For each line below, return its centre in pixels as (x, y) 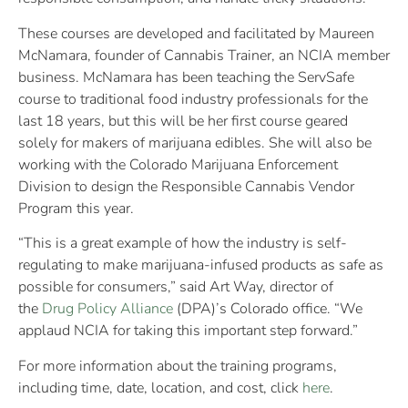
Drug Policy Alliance (107, 309)
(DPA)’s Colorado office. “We (268, 309)
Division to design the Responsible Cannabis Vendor (186, 186)
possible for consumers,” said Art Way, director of (176, 287)
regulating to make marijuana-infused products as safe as (201, 265)
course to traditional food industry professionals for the (193, 99)
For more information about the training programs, (178, 366)
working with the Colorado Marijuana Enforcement (178, 164)
